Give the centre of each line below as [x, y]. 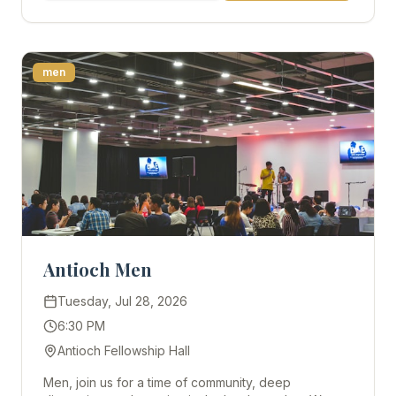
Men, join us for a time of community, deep [167, 382]
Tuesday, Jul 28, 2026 [122, 301]
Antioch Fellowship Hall [124, 350]
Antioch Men [98, 269]
